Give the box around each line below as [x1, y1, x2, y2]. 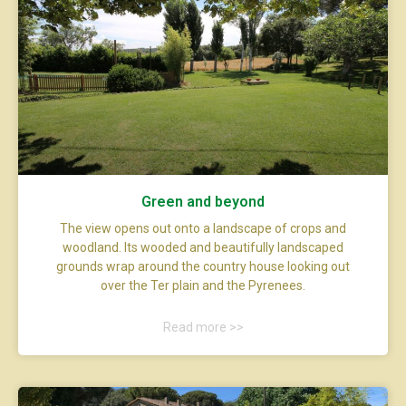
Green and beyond [141, 192, 265, 210]
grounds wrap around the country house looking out [56, 258, 350, 274]
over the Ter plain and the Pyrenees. [101, 277, 305, 293]
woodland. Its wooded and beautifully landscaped [63, 239, 343, 255]
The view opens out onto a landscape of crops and [60, 220, 346, 236]
